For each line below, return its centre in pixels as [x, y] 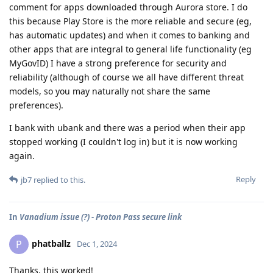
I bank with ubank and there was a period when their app [127, 128]
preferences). [36, 105]
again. [22, 156]
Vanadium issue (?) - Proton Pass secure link [101, 217]
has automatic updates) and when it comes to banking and [129, 35]
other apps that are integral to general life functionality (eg [130, 49]
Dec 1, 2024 [97, 243]
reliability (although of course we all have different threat [126, 77]
